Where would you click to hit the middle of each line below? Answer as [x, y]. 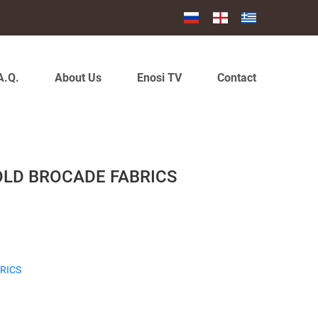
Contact [237, 78]
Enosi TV [159, 78]
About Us [78, 78]
